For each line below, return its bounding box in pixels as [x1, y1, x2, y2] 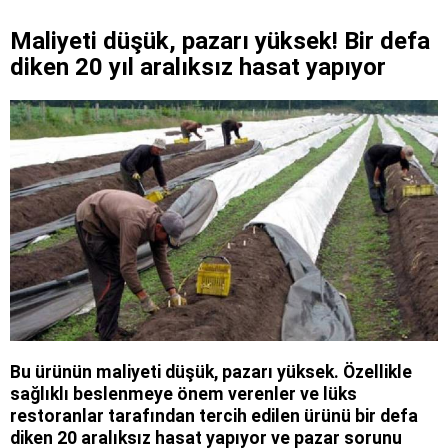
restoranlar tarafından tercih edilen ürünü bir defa [10, 406, 418, 426]
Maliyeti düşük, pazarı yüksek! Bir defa [10, 27, 430, 56]
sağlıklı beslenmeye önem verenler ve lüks [10, 384, 357, 404]
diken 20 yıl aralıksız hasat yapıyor [10, 53, 386, 82]
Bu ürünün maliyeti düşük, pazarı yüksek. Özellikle [10, 362, 412, 382]
